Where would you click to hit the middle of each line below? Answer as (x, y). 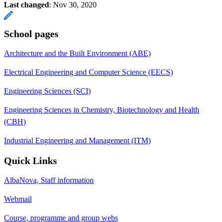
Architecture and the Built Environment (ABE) (77, 53)
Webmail (18, 199)
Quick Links (30, 160)
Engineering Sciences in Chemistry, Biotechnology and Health (102, 110)
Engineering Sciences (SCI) (47, 91)
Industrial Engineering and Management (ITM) (77, 140)
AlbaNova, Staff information (49, 180)
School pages (31, 33)
